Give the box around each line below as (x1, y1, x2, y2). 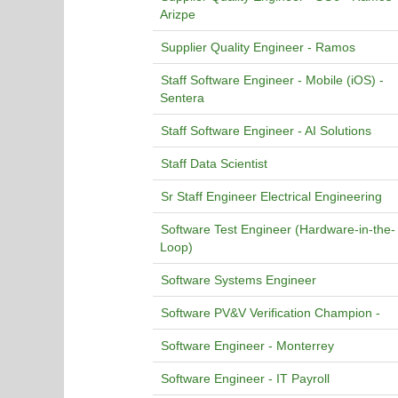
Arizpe (160, 7, 195, 21)
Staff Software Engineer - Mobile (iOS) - (161, 73, 384, 87)
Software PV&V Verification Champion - (161, 306, 380, 320)
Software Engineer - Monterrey (161, 338, 334, 353)
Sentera (160, 91, 204, 105)
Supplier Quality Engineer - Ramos (161, 40, 355, 54)
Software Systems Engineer (161, 273, 316, 287)
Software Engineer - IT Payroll (161, 371, 330, 386)
